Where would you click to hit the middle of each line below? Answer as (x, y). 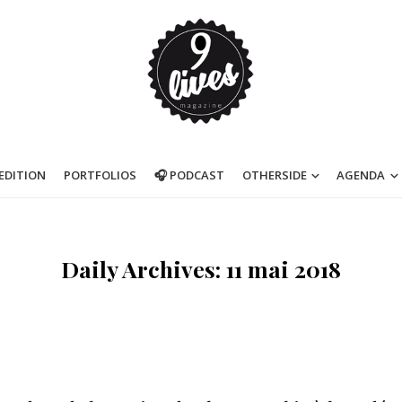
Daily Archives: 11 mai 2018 (201, 269)
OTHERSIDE (274, 175)
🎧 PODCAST (189, 175)
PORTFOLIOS (100, 175)
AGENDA (361, 175)
